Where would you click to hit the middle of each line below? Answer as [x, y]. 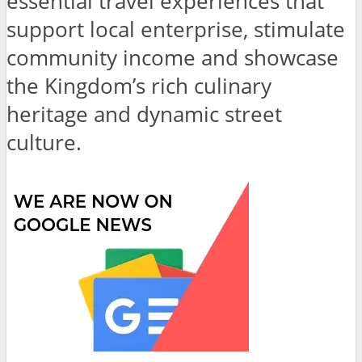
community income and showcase [173, 57]
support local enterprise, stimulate [176, 29]
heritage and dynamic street [144, 114]
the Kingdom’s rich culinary [139, 86]
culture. [44, 142]
